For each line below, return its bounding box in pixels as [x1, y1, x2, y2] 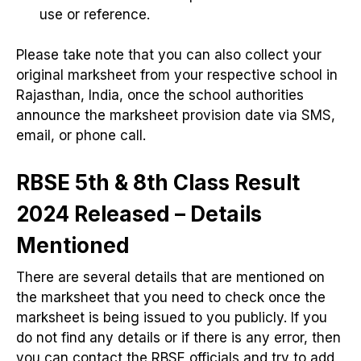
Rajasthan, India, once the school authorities [16, 87, 304, 104]
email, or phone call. [16, 127, 146, 144]
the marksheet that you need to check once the [16, 288, 326, 305]
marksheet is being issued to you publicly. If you [16, 309, 327, 326]
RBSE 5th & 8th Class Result [16, 169, 300, 195]
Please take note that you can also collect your [16, 47, 322, 64]
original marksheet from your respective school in [16, 67, 338, 84]
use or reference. [39, 6, 154, 23]
